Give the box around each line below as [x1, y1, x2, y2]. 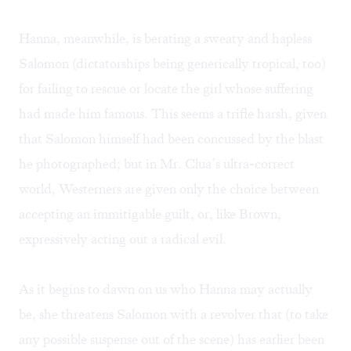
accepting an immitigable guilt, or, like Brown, [19, 205, 281, 223]
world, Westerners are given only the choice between [19, 180, 319, 198]
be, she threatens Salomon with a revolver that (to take [19, 306, 328, 324]
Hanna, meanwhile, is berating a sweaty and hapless [19, 30, 312, 48]
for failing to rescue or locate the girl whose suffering [19, 80, 313, 98]
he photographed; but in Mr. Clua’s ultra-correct [19, 155, 295, 173]
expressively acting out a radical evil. [19, 230, 226, 248]
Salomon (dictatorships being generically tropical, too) [19, 55, 326, 73]
